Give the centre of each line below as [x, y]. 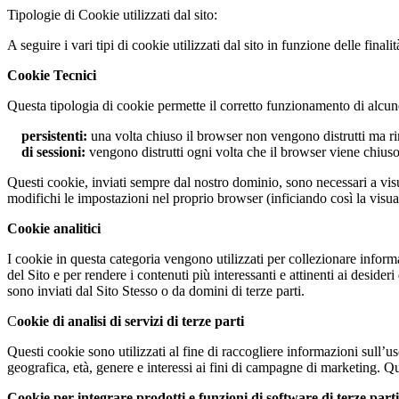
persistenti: [54, 136]
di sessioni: [53, 152]
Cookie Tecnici [52, 76]
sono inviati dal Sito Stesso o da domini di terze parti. [156, 291]
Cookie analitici [54, 229]
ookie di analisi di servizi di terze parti [130, 322]
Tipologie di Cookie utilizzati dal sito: [112, 15]
